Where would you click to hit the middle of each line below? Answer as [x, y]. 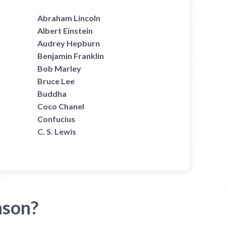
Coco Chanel [61, 106]
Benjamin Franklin [70, 56]
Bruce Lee [56, 81]
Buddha [52, 94]
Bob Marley [59, 68]
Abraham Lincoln [69, 18]
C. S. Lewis [56, 131]
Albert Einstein [65, 31]
